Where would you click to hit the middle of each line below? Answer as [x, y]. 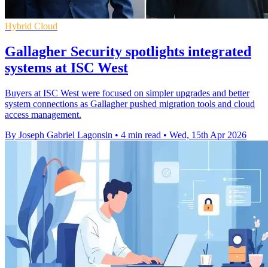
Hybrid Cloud [31, 26]
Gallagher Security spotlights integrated [128, 51]
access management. [43, 114]
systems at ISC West [66, 67]
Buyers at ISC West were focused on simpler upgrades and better [127, 93]
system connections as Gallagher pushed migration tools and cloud [130, 103]
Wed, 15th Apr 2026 [208, 135]
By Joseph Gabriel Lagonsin [59, 135]
